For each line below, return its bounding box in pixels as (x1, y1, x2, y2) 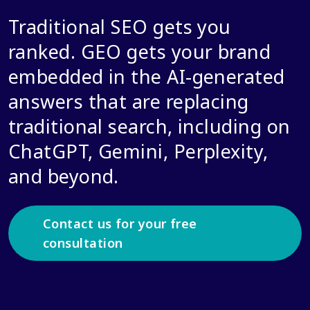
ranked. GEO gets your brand (8, 39, 271, 64)
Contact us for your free (43, 215, 197, 232)
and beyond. (8, 163, 119, 189)
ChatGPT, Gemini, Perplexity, (8, 138, 268, 164)
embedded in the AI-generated (8, 64, 285, 89)
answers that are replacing (8, 89, 249, 114)
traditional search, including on (8, 113, 291, 139)
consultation (43, 235, 123, 251)
